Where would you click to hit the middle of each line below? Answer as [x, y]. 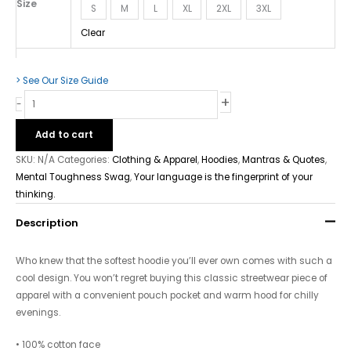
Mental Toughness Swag [73, 177]
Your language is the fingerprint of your [223, 177]
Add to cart [64, 134]
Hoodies [220, 159]
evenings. [38, 312]
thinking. [35, 194]
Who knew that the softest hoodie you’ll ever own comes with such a [174, 261]
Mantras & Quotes [284, 159]
